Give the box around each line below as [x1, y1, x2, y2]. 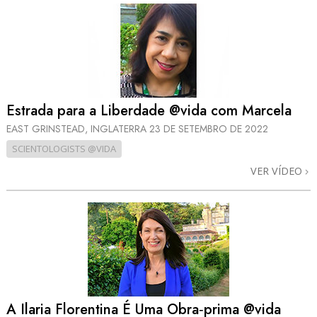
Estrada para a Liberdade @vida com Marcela [6, 100, 292, 122]
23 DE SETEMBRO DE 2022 [149, 121, 268, 136]
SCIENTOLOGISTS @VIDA [12, 142, 116, 155]
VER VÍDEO [250, 163, 305, 178]
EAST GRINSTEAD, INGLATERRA [6, 121, 149, 136]
